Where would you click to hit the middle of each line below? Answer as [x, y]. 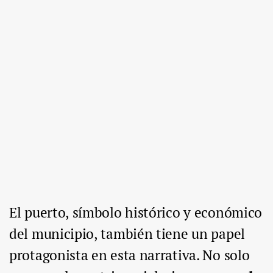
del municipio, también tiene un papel [127, 234]
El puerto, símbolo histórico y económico [136, 213]
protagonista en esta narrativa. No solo [129, 255]
